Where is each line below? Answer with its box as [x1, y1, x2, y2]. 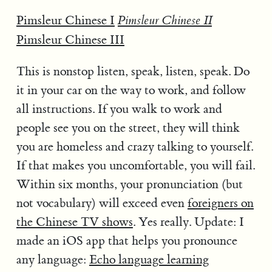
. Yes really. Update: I [132, 214, 244, 229]
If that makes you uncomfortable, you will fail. [16, 157, 255, 173]
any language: [16, 251, 89, 267]
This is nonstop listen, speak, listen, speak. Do [16, 63, 250, 79]
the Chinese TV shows [16, 214, 133, 229]
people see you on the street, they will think [16, 120, 240, 135]
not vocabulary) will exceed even [16, 195, 188, 211]
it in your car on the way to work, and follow [16, 82, 246, 98]
